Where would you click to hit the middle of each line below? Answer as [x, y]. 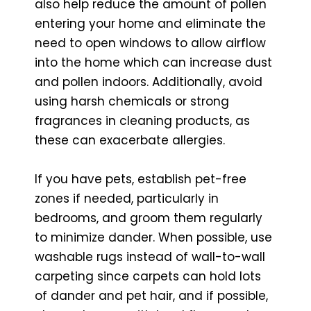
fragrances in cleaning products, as [142, 120]
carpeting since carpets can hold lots [148, 276]
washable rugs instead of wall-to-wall [150, 257]
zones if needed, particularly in [127, 198]
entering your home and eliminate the [150, 23]
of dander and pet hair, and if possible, [151, 295]
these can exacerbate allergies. [130, 140]
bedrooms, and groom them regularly [149, 218]
